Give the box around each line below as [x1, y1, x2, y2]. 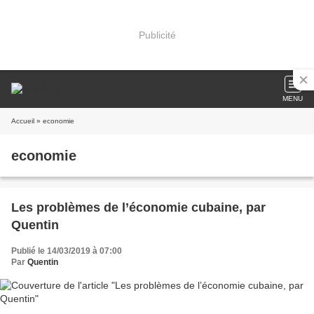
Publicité [138, 29, 176, 41]
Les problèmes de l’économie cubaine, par [11, 200, 266, 214]
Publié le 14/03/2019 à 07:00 [11, 246, 122, 256]
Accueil [11, 117, 34, 125]
